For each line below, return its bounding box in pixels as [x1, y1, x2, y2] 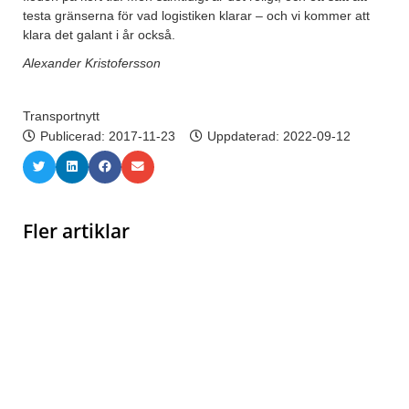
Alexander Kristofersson [23, 55, 161, 70]
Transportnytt [23, 108, 100, 123]
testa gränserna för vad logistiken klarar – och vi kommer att [23, 7, 370, 23]
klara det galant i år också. [23, 26, 175, 42]
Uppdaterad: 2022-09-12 [207, 128, 351, 143]
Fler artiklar [23, 217, 130, 244]
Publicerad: [40, 128, 109, 143]
